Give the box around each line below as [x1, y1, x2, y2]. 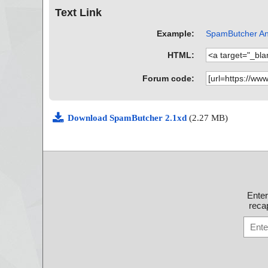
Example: [157, 28, 195, 38]
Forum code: [142, 73, 195, 83]
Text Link [55, 7, 102, 19]
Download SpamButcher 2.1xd [68, 112, 189, 123]
